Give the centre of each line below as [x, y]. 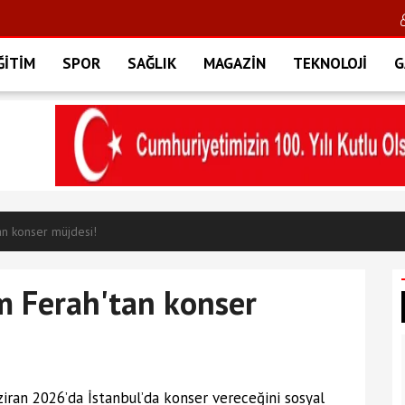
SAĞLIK [152, 63]
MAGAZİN [235, 63]
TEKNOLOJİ [330, 63]
